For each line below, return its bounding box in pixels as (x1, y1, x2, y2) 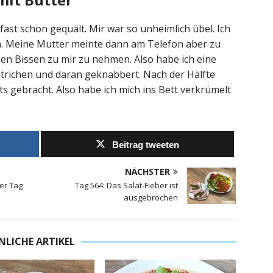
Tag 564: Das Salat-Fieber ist (75, 180, 179, 191)
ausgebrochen (124, 192, 179, 204)
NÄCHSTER (125, 166, 171, 178)
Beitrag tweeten (112, 140, 180, 151)
